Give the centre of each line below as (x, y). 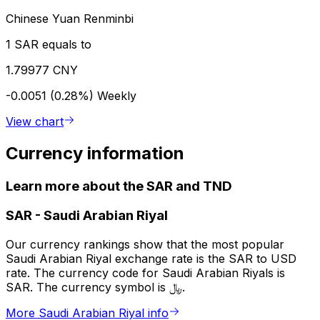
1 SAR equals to (49, 44)
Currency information (95, 153)
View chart (35, 121)
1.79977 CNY (42, 70)
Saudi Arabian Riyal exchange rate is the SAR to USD (151, 259)
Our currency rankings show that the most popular (145, 245)
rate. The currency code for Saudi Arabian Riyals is (145, 273)
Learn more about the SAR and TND (119, 186)
